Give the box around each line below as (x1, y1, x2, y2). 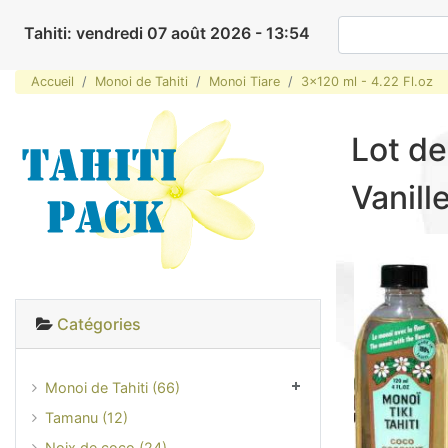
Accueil (31, 74, 74, 90)
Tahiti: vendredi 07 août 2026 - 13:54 (24, 23, 310, 43)
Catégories (57, 313, 141, 334)
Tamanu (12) (45, 408, 128, 426)
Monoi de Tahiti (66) (45, 378, 180, 396)
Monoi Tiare (209, 74, 280, 90)
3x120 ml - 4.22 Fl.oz (301, 74, 433, 90)
